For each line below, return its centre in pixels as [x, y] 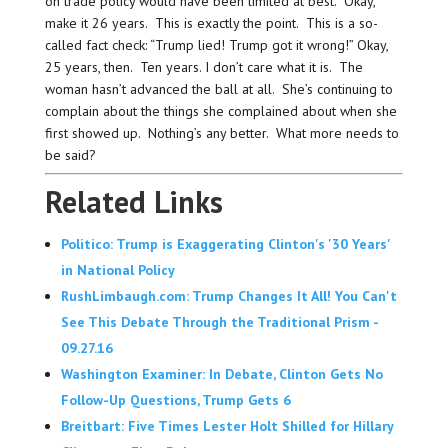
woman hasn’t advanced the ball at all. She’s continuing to [218, 89]
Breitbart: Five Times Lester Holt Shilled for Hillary [226, 426]
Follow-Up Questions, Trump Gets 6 [175, 400]
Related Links [133, 202]
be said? [70, 155]
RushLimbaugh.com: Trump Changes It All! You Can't [228, 296]
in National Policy [117, 270]
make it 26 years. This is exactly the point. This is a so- [211, 23]
